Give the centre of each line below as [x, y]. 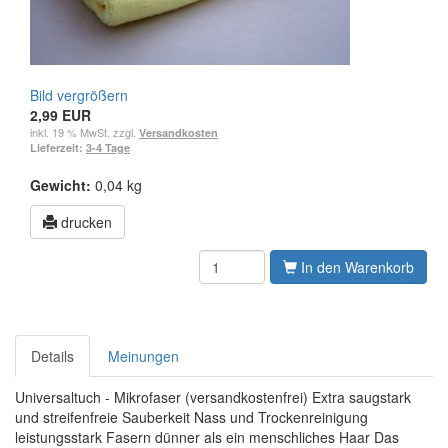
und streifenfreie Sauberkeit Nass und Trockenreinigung [191, 416]
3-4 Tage [108, 147]
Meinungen [143, 355]
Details [52, 355]
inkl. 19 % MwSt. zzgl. [84, 131]
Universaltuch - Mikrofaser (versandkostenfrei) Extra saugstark [213, 396]
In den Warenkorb [355, 266]
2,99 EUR [60, 114]
